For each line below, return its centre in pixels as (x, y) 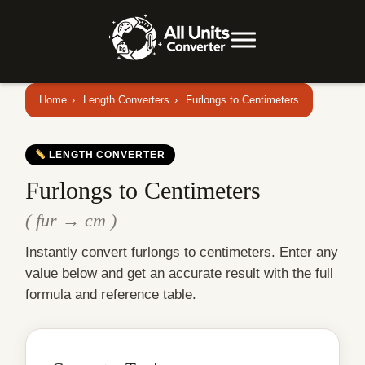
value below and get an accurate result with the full (179, 273)
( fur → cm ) (71, 220)
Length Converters (126, 99)
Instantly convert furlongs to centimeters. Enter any (182, 252)
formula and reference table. (111, 294)
